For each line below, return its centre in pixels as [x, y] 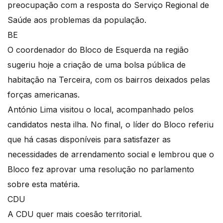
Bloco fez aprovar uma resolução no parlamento [101, 169]
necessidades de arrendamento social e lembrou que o [111, 154]
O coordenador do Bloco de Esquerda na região [98, 50]
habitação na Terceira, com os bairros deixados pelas [109, 79]
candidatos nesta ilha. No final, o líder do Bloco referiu [111, 124]
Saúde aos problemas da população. [77, 20]
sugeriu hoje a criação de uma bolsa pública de [97, 64]
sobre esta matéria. [44, 184]
